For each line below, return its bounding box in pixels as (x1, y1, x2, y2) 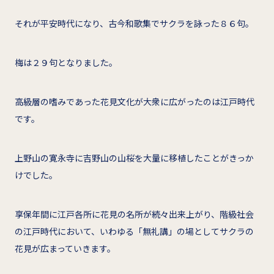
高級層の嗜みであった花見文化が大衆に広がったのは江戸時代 (15, 95, 254, 108)
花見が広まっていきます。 (15, 242, 116, 254)
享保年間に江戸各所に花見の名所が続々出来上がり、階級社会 (15, 207, 254, 220)
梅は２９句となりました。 (15, 56, 117, 68)
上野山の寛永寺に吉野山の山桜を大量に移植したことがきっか (15, 151, 254, 164)
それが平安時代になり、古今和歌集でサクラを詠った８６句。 (15, 17, 254, 29)
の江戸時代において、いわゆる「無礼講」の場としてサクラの (15, 224, 254, 237)
